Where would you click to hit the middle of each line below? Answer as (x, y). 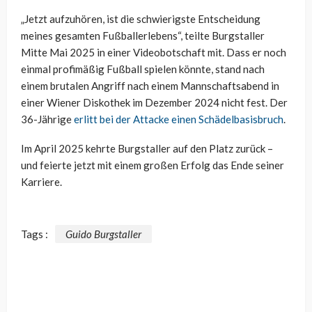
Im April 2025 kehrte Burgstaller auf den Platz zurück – (147, 149)
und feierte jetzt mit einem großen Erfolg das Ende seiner (153, 165)
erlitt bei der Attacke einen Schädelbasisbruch (179, 119)
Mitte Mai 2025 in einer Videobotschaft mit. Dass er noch (154, 53)
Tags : (34, 234)
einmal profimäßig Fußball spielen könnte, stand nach (143, 69)
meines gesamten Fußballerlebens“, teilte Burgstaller (143, 36)
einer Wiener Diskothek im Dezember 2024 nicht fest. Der (154, 103)
